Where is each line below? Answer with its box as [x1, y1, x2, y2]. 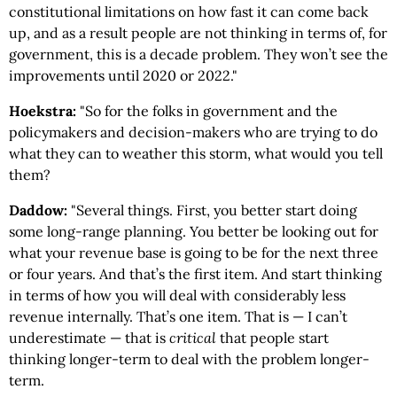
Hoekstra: [9, 102, 80, 120]
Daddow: [9, 201, 71, 219]
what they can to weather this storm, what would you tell [9, 144, 383, 162]
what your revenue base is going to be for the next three [9, 244, 378, 261]
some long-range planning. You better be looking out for [9, 222, 378, 240]
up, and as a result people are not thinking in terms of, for [9, 24, 387, 42]
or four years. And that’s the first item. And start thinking [9, 265, 382, 283]
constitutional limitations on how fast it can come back [9, 3, 369, 20]
